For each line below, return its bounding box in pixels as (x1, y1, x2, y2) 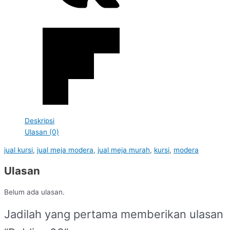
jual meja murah (98, 146, 150, 155)
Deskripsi (25, 116, 54, 125)
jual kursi (4, 146, 33, 155)
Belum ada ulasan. (4, 188, 65, 197)
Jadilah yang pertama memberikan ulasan (4, 207, 223, 221)
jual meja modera (37, 146, 93, 155)
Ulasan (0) (25, 127, 59, 136)
